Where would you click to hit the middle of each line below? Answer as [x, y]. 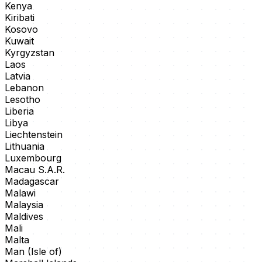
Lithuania [25, 146]
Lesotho [23, 100]
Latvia [18, 76]
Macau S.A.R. [35, 170]
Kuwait [19, 41]
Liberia [19, 111]
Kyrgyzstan [30, 53]
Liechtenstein [34, 135]
